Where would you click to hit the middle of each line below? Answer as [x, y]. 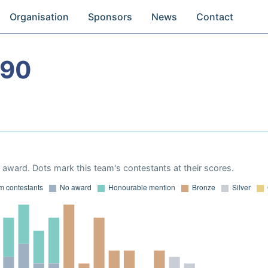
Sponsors [110, 17]
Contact [215, 17]
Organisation [39, 17]
